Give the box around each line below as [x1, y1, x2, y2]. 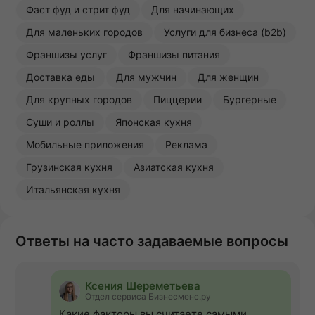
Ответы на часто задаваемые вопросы [15, 233, 288, 250]
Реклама [165, 139, 207, 151]
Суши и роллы [26, 116, 94, 129]
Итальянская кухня [26, 184, 120, 196]
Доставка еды [26, 71, 95, 84]
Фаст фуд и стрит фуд [26, 4, 130, 16]
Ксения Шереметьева [85, 279, 200, 293]
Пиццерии [153, 94, 202, 106]
